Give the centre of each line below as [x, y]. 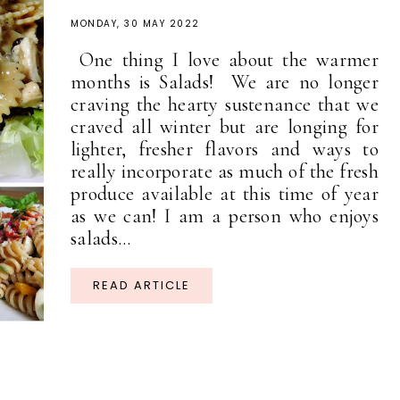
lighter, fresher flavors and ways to [225, 150]
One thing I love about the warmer [225, 60]
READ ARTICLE [142, 286]
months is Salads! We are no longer [225, 83]
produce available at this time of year [225, 194]
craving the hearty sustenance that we [225, 105]
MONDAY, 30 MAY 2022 [135, 24]
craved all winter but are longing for [225, 127]
